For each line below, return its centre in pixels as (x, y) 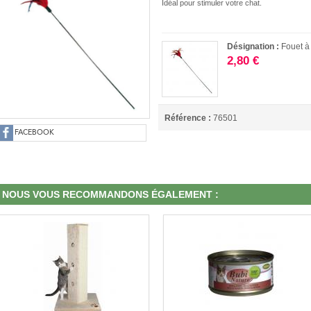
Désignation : (254, 47)
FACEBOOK (34, 133)
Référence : (188, 118)
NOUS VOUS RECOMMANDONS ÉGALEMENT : (110, 194)
